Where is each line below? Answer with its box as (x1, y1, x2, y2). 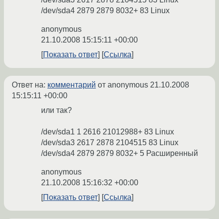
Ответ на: (12, 81, 47, 89)
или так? (41, 106, 72, 115)
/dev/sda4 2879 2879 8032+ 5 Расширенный (41, 149, 198, 158)
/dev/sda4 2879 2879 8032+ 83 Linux (41, 6, 170, 15)
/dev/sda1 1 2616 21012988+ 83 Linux (41, 128, 174, 136)
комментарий (47, 81, 96, 89)
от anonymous (96, 81, 150, 89)
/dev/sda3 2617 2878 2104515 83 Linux (41, 138, 178, 147)
